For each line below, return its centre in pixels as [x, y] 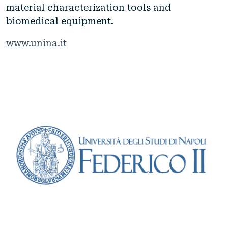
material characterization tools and [89, 7]
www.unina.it [36, 43]
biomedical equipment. [60, 21]
